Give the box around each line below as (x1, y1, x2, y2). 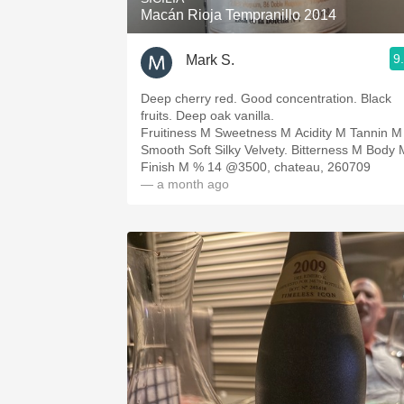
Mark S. (186, 51, 234, 68)
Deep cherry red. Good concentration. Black (141, 91, 391, 106)
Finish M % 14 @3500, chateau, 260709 (141, 160, 371, 174)
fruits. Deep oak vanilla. (141, 108, 274, 123)
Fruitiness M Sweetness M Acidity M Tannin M (141, 125, 402, 140)
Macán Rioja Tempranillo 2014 (141, 7, 336, 23)
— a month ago (141, 177, 229, 191)
